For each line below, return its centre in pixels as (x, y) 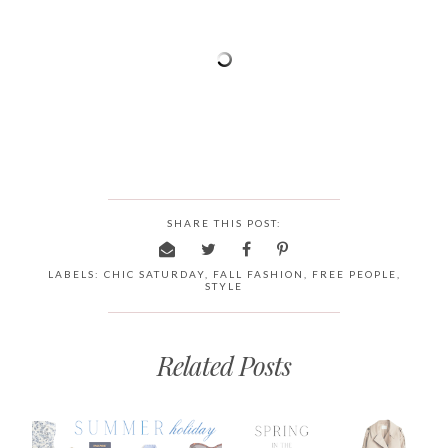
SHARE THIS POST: (224, 222)
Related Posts (224, 365)
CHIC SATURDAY (154, 273)
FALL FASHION (258, 273)
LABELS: (75, 273)
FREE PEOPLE (354, 273)
